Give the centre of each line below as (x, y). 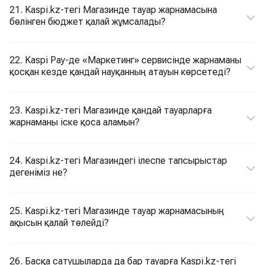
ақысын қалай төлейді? (59, 223)
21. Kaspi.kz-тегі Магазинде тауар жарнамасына (113, 10)
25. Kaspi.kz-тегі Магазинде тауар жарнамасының (117, 211)
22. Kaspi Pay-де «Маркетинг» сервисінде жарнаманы (125, 60)
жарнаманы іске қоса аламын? (75, 122)
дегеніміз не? (38, 172)
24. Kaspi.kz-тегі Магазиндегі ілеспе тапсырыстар (118, 161)
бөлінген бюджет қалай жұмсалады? (88, 22)
